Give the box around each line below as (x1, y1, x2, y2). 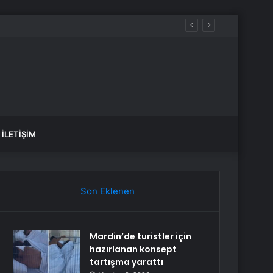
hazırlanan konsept (90, 243, 177, 255)
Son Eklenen (80, 185, 135, 197)
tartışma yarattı (90, 256, 164, 268)
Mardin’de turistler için (90, 230, 192, 243)
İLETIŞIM (2, 129, 36, 139)
